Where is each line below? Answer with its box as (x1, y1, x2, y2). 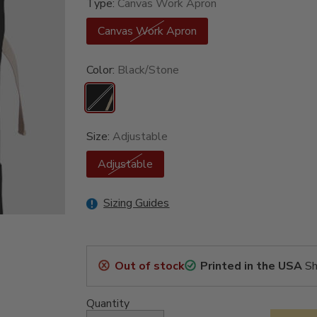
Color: (86, 62, 118, 79)
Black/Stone (117, 62, 180, 79)
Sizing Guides (103, 195, 170, 212)
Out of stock (114, 258, 185, 275)
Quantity (86, 296, 130, 312)
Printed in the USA (200, 258, 303, 275)
